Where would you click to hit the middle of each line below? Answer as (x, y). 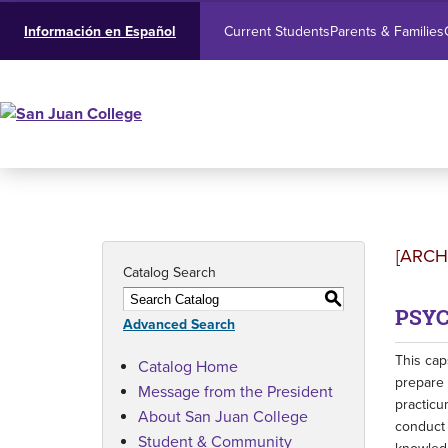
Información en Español (100, 31)
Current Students (277, 31)
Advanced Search (179, 324)
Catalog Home (188, 366)
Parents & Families (387, 31)
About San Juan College (223, 416)
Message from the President (235, 391)
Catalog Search (169, 272)
